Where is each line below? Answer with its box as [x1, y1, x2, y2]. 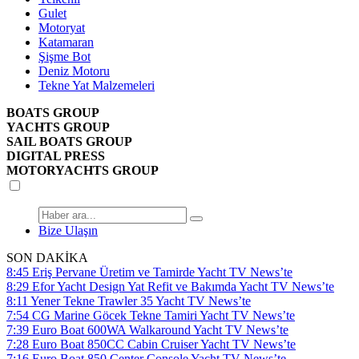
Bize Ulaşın [38, 224, 98, 237]
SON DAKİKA [6, 251, 88, 264]
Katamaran [38, 35, 94, 49]
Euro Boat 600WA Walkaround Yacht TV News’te [32, 323, 288, 337]
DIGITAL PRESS [6, 149, 105, 163]
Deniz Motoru [38, 64, 110, 78]
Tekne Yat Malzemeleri [38, 79, 155, 92]
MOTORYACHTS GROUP [6, 163, 159, 177]
